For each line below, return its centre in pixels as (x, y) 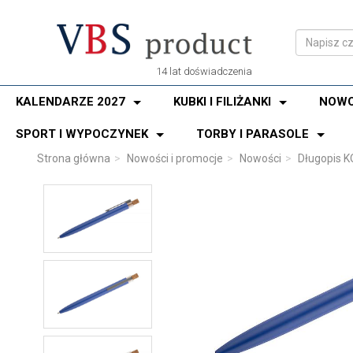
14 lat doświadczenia (204, 71)
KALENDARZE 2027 (71, 102)
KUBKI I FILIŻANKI (222, 102)
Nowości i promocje (175, 158)
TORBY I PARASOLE (253, 134)
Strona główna (74, 158)
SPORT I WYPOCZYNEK (82, 134)
